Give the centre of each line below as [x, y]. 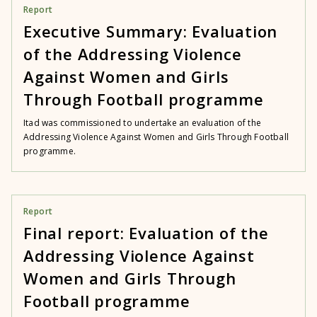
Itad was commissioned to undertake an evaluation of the [143, 123]
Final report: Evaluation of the [146, 233]
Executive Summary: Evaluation [151, 31]
